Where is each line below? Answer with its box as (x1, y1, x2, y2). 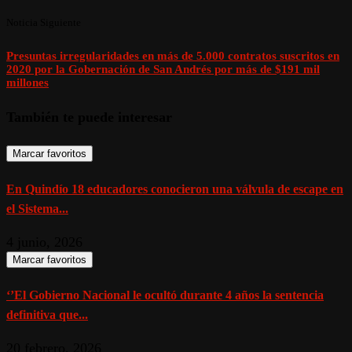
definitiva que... (6, 307, 88, 321)
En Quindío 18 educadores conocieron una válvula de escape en (6, 181, 343, 196)
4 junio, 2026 (6, 233, 82, 250)
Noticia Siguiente (6, 16, 81, 28)
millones (6, 75, 49, 89)
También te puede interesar (6, 108, 172, 125)
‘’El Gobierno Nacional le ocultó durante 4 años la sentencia (6, 288, 324, 302)
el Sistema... (6, 201, 68, 215)
